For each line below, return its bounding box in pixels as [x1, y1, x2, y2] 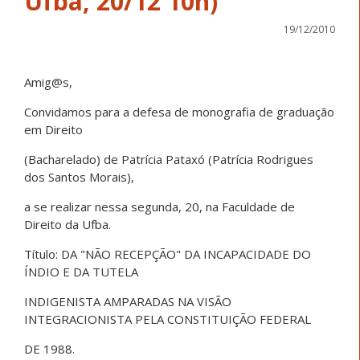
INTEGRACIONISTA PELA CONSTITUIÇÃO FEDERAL [24, 310, 311, 327]
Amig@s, [24, 73, 72, 90]
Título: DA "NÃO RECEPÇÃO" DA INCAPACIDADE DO [24, 245, 311, 262]
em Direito [24, 121, 83, 137]
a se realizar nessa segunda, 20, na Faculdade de [24, 198, 295, 215]
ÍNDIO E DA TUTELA [24, 263, 138, 280]
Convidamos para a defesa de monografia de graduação [24, 103, 334, 120]
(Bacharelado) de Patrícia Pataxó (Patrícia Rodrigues [24, 150, 313, 167]
